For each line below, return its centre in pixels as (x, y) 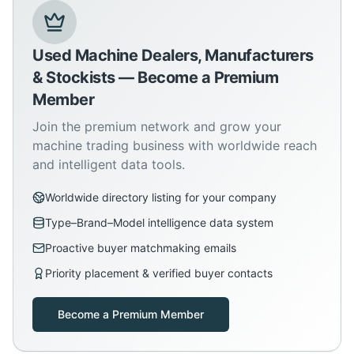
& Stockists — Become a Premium (155, 78)
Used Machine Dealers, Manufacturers (173, 56)
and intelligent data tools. (109, 165)
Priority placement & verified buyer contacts (159, 273)
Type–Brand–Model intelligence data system (159, 223)
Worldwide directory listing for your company (161, 198)
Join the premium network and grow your (157, 127)
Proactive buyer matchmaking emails (141, 248)
